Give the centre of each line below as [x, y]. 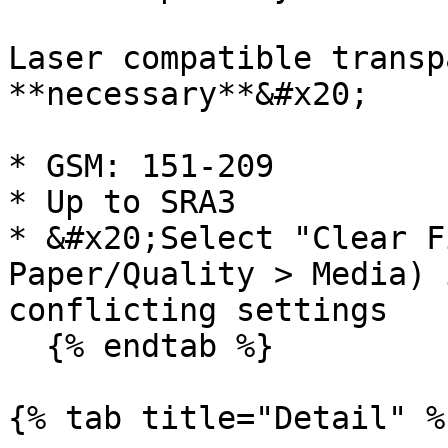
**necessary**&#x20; [188, 94]
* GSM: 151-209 [141, 166]
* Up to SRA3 [122, 202]
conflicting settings [198, 310]
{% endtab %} [27, 346]
